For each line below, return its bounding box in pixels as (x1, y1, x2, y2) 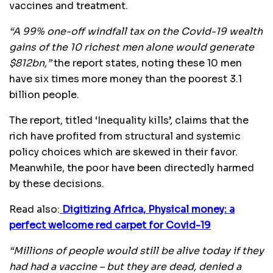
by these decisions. (9, 177, 104, 190)
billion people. (9, 88, 79, 101)
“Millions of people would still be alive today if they (9, 244, 264, 257)
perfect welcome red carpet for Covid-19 (9, 218, 211, 232)
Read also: (9, 202, 60, 216)
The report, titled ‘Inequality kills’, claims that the (9, 113, 249, 127)
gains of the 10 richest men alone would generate (9, 40, 254, 54)
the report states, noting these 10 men (51, 56, 242, 69)
